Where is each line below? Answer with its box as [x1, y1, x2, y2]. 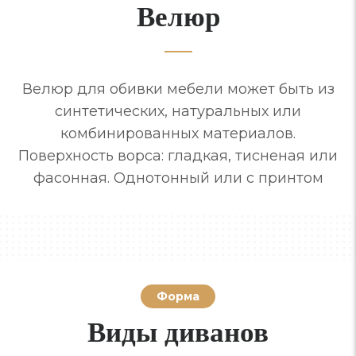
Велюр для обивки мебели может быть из [21, 80, 335, 98]
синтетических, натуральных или [55, 103, 301, 120]
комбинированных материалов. [60, 125, 296, 142]
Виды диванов [87, 311, 269, 351]
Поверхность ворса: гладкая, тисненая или [18, 147, 338, 164]
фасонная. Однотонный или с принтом [33, 169, 323, 187]
